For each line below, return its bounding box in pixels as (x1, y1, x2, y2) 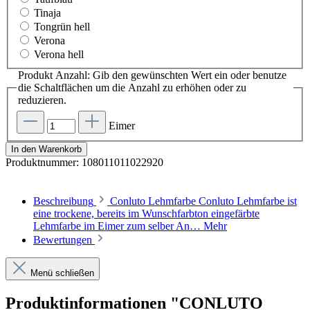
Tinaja (34, 7, 61, 19)
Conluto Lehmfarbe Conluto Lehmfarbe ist (110, 195, 297, 207)
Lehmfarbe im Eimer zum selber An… (33, 220, 203, 232)
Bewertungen (33, 234, 95, 246)
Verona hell (34, 48, 84, 61)
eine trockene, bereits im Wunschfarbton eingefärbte (33, 208, 259, 219)
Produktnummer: (6, 156, 82, 168)
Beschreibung (33, 195, 93, 207)
